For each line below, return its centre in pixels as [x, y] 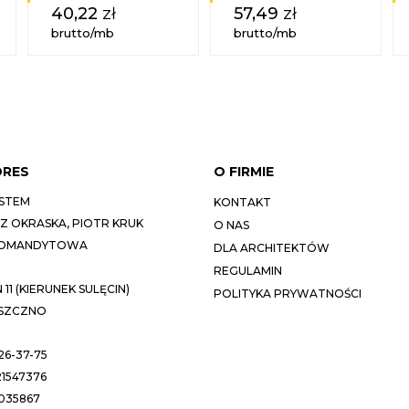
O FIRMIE [244, 172]
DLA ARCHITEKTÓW [272, 248]
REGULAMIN [248, 271]
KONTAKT [242, 202]
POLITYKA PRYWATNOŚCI [288, 294]
